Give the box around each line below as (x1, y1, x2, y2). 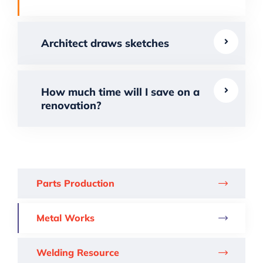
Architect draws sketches (41, 36, 169, 50)
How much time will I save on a (41, 85, 200, 99)
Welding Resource (36, 247, 119, 259)
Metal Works (36, 212, 95, 224)
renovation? (41, 99, 102, 113)
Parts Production (36, 177, 114, 190)
